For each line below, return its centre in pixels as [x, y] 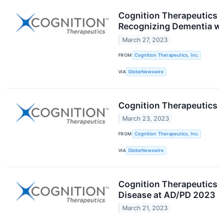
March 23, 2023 [146, 118]
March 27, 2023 [145, 40]
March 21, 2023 [145, 208]
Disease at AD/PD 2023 [167, 195]
